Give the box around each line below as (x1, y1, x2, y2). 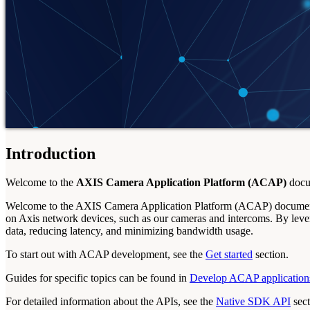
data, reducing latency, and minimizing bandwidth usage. (6, 225, 253, 237)
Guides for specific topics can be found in (6, 272, 190, 284)
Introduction (6, 144, 95, 163)
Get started (206, 248, 253, 261)
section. (253, 248, 289, 261)
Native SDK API (216, 295, 291, 308)
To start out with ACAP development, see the (6, 248, 206, 261)
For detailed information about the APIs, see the (6, 295, 216, 308)
